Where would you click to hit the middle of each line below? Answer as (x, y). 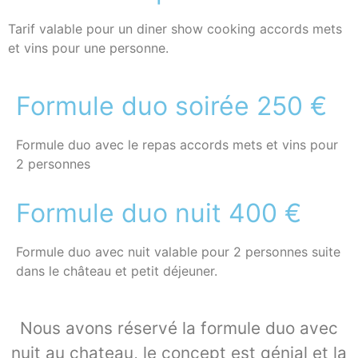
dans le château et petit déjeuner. (119, 271)
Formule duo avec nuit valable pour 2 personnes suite (178, 252)
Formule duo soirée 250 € (171, 105)
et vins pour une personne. (90, 48)
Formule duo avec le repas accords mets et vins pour (177, 144)
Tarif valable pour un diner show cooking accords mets (175, 29)
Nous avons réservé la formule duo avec (179, 328)
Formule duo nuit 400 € (159, 213)
